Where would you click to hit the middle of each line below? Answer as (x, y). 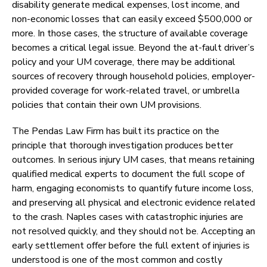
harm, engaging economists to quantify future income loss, (133, 189)
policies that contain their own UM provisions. (107, 105)
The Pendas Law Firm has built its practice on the (116, 131)
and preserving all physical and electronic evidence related (133, 203)
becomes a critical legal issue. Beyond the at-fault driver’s (133, 48)
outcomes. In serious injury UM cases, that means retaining (133, 160)
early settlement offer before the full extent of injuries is (131, 246)
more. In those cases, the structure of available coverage (130, 34)
